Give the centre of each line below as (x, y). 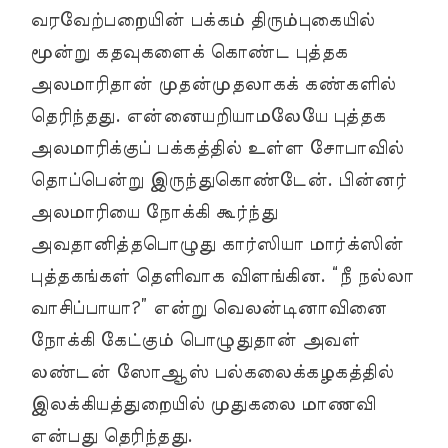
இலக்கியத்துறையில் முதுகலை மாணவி (203, 404)
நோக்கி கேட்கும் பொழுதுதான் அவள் (194, 340)
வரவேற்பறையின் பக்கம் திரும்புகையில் (202, 20)
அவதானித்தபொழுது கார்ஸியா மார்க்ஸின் (216, 244)
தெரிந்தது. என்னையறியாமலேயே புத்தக (208, 116)
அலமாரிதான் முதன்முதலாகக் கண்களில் (213, 84)
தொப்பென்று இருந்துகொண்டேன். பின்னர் (218, 180)
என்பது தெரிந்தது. (111, 436)
